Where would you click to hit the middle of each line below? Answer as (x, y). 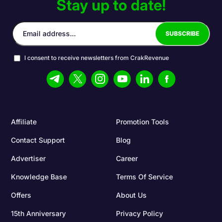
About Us (131, 195)
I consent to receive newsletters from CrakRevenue (97, 57)
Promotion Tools (142, 121)
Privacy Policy (139, 213)
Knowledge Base (39, 176)
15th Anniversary (39, 213)
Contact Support (38, 140)
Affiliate (24, 121)
